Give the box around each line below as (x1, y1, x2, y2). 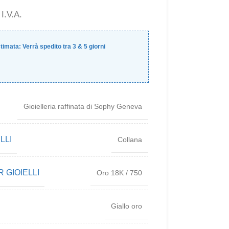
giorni (89, 42, 106, 50)
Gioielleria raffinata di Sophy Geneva (24, 102, 143, 110)
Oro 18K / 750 (97, 169, 143, 177)
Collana (118, 135, 143, 144)
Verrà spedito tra (21, 42, 73, 50)
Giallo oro (111, 202, 143, 210)
